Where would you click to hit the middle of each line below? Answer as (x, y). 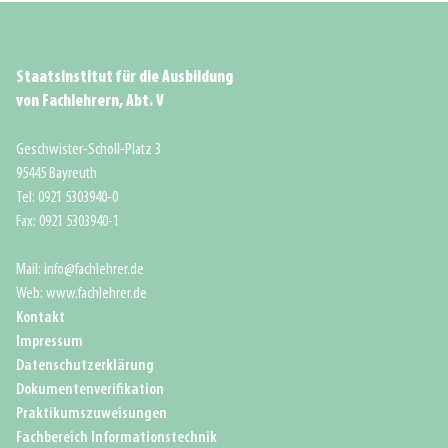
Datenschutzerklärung (85, 366)
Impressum (49, 342)
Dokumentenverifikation (90, 390)
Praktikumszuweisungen (91, 414)
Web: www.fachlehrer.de (81, 294)
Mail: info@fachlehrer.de (80, 270)
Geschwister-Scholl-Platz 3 (88, 150)
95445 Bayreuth (56, 174)
